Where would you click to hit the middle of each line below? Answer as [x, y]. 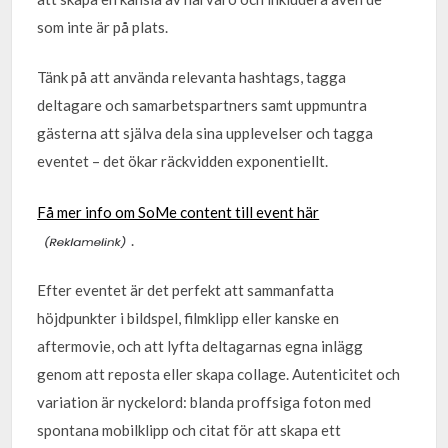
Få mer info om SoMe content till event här [178, 211]
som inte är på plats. [103, 26]
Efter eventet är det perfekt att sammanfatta [186, 290]
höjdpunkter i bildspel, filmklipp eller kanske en [188, 318]
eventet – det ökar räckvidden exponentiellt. [183, 161]
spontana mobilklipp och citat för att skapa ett [189, 430]
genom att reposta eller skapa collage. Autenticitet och [219, 374]
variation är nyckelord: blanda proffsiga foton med [204, 402]
